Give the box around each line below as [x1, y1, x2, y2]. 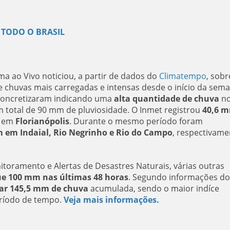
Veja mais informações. [63, 194, 159, 205]
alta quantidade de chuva [113, 93, 219, 104]
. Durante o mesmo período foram [69, 116, 203, 127]
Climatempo [159, 70, 206, 82]
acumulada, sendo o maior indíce [88, 183, 219, 194]
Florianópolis [15, 116, 69, 127]
